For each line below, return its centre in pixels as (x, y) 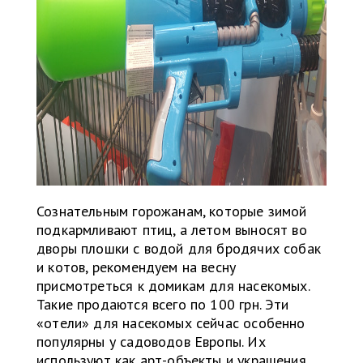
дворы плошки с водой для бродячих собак (179, 249)
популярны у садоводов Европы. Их (151, 342)
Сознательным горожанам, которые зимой (172, 211)
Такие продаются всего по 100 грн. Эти (163, 305)
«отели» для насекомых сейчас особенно (171, 323)
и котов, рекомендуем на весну (137, 267)
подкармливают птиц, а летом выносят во (172, 230)
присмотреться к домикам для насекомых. (173, 286)
